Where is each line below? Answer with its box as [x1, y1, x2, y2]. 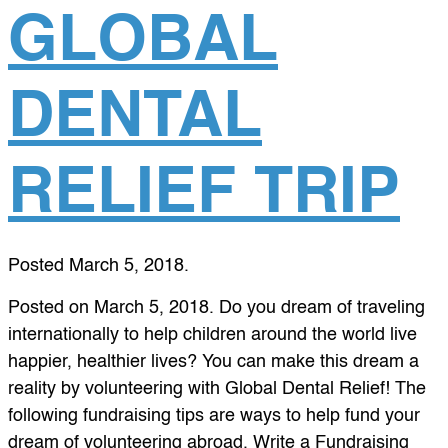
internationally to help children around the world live [8, 326, 417, 345]
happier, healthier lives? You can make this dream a [8, 353, 419, 372]
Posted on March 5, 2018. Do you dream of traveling [8, 299, 425, 318]
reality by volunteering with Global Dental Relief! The [8, 380, 426, 399]
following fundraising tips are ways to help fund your [8, 407, 420, 426]
